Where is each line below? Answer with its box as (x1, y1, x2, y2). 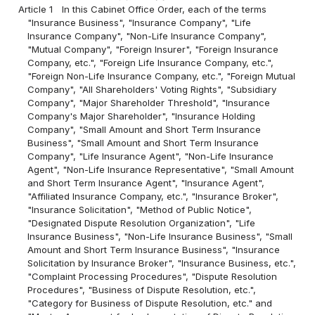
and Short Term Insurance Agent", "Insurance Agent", (27, 177, 265, 189)
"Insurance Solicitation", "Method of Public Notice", (27, 204, 252, 216)
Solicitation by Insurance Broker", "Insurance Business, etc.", (27, 257, 297, 269)
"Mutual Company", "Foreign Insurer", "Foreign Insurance (27, 44, 279, 56)
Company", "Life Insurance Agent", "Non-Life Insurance (27, 150, 274, 162)
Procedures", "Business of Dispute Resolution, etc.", (27, 284, 257, 296)
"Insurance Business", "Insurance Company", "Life (27, 17, 252, 29)
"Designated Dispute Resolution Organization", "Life (27, 217, 256, 229)
